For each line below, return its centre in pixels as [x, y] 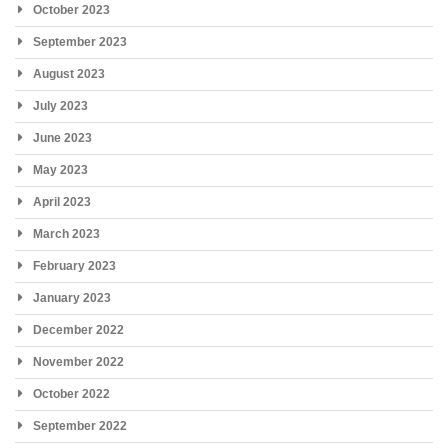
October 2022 [71, 394]
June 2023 [62, 138]
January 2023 [72, 298]
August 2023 [69, 74]
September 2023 [80, 42]
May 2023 [60, 170]
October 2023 [71, 10]
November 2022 [78, 362]
